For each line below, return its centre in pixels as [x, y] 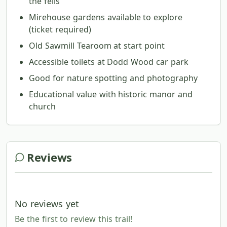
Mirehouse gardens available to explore [106, 17]
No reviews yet [47, 204]
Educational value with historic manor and [111, 94]
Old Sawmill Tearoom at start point [97, 46]
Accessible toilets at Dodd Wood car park [109, 62]
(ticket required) [60, 30]
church [42, 107]
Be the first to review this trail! [73, 219]
